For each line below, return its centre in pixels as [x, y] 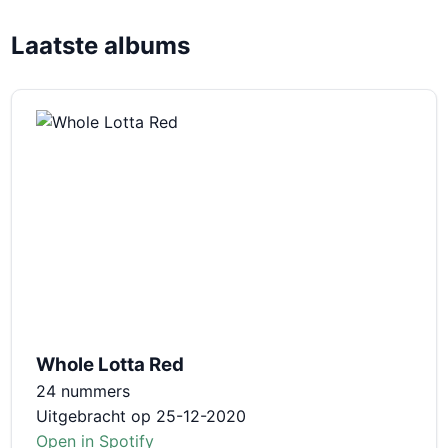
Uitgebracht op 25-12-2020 [141, 415]
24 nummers [83, 390]
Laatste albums [101, 45]
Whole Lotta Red [110, 364]
